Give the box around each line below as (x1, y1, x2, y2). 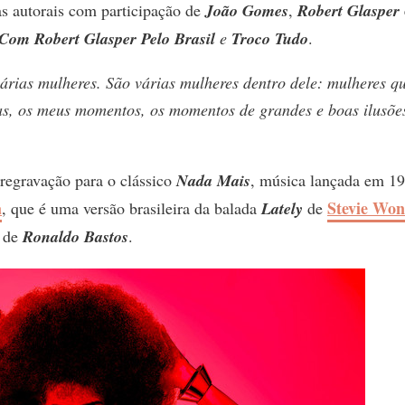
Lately (261, 196, 303, 220)
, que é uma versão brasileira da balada (2, 196, 261, 219)
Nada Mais (176, 168, 250, 192)
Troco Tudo (231, 26, 308, 50)
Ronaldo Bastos (23, 224, 128, 248)
